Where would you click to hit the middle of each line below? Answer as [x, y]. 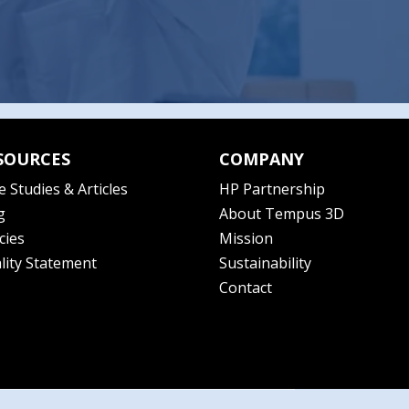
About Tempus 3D [281, 214]
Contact [245, 288]
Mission [246, 238]
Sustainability [265, 263]
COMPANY [261, 159]
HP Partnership [272, 189]
